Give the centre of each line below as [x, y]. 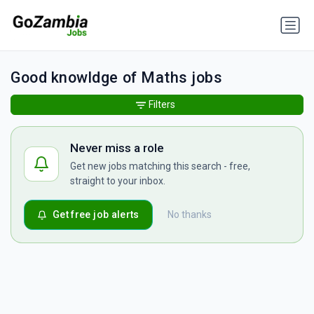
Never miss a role [117, 148]
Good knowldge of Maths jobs [117, 78]
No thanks [189, 215]
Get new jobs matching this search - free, [160, 166]
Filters [162, 105]
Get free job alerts [96, 215]
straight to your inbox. [118, 181]
